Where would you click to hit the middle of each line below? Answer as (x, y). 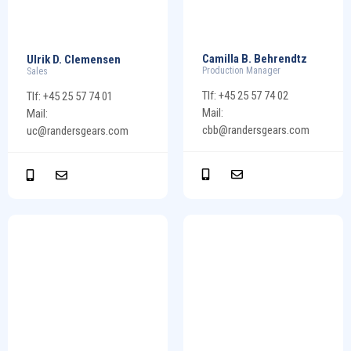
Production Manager (241, 71)
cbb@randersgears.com (256, 130)
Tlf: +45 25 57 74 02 (245, 96)
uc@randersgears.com (78, 130)
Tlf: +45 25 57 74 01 (70, 96)
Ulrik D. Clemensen (74, 59)
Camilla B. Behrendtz (255, 59)
